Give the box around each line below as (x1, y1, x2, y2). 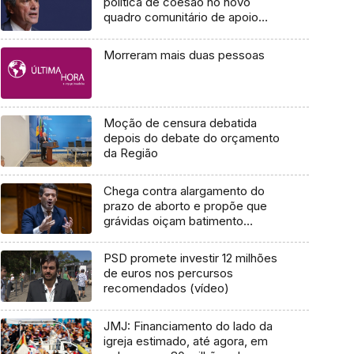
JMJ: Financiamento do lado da (103, 318, 273, 333)
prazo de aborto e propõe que (103, 198, 267, 213)
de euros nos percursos (103, 265, 233, 281)
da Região (103, 145, 158, 160)
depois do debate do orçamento (103, 130, 280, 145)
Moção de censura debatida (103, 115, 257, 130)
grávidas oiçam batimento (103, 213, 243, 228)
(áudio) (103, 24, 142, 40)
